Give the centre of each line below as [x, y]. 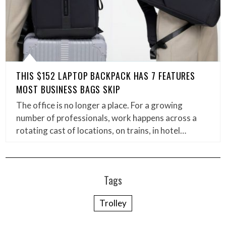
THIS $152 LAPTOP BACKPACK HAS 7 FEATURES [106, 75]
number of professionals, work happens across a [107, 118]
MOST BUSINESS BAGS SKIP [68, 89]
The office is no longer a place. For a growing [100, 105]
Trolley [113, 203]
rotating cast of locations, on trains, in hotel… [101, 130]
